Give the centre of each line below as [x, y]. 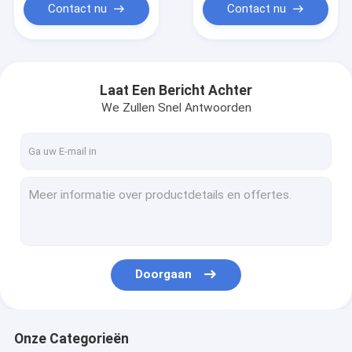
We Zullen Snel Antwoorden [176, 108]
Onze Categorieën [71, 338]
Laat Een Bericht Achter [176, 90]
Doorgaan [164, 275]
